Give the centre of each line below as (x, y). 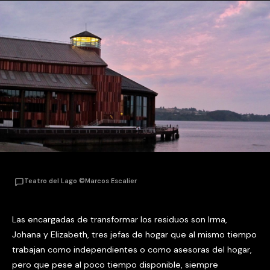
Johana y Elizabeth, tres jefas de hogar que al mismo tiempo (134, 234)
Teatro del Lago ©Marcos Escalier (80, 181)
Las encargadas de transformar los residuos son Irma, (120, 219)
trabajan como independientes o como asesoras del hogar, (132, 249)
